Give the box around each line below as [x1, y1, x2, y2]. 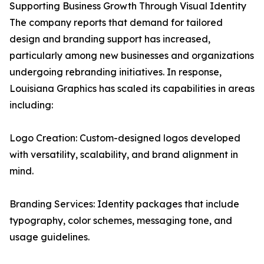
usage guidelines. [9, 231, 90, 243]
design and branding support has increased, [9, 33, 210, 45]
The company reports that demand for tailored [9, 16, 223, 29]
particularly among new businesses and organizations [9, 49, 254, 62]
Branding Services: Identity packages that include [9, 198, 239, 210]
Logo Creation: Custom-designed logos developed [9, 132, 240, 144]
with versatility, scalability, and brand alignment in [9, 148, 238, 161]
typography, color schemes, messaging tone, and [9, 214, 232, 227]
